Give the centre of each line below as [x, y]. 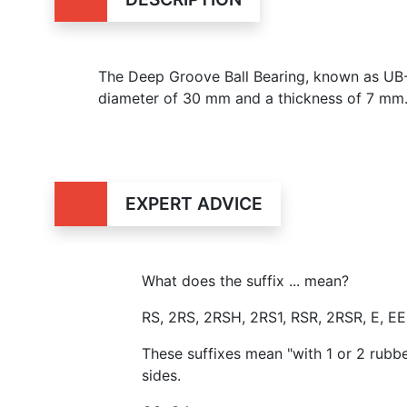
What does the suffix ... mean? [245, 281]
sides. [161, 375]
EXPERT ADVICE [194, 203]
